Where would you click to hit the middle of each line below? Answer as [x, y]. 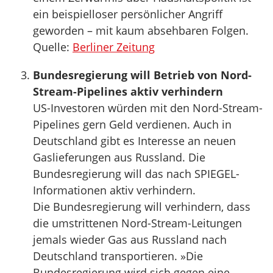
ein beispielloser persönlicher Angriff [128, 14]
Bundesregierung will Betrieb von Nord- [142, 75]
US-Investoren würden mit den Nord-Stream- [148, 108]
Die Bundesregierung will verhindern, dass [142, 207]
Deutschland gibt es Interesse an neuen [134, 141]
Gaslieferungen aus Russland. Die [119, 157]
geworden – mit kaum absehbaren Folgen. [141, 30]
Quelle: [53, 47]
